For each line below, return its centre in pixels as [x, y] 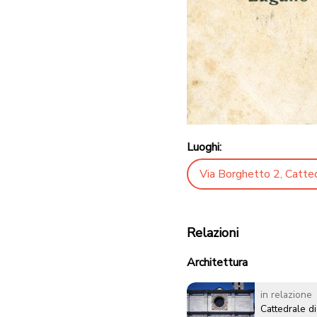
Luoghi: [204, 147]
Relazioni [213, 232]
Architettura [217, 262]
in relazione [286, 294]
